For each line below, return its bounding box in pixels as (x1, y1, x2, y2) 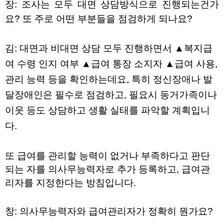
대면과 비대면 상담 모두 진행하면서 (19, 43, 174, 54)
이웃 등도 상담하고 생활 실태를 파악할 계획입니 (5, 105, 210, 116)
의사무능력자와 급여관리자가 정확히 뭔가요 (19, 206, 207, 217)
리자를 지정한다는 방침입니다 (5, 177, 133, 188)
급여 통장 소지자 (91, 58, 162, 69)
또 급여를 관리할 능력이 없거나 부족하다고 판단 (5, 150, 210, 161)
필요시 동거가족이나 (129, 89, 217, 100)
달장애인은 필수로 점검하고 (5, 89, 124, 100)
